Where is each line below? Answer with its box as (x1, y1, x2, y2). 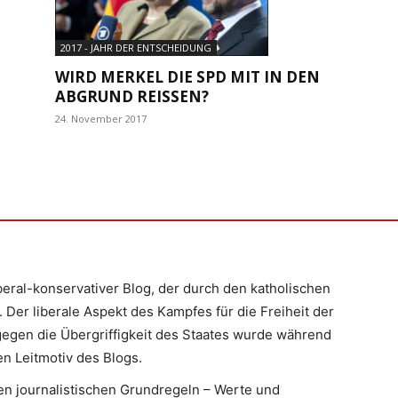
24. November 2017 (55, 111, 147, 125)
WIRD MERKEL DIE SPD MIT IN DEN (55, 66, 320, 87)
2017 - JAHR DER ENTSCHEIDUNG (60, 40, 211, 54)
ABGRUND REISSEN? (55, 85, 202, 107)
